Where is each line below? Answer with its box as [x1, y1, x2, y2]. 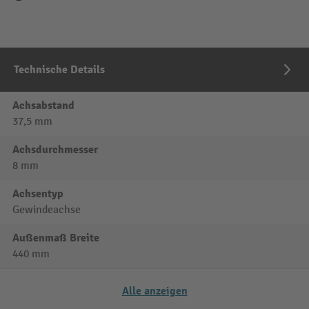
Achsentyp [12, 187, 63, 201]
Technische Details [14, 63, 105, 77]
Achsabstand [12, 99, 74, 113]
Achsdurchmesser [12, 143, 98, 157]
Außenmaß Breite [12, 231, 99, 246]
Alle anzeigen [121, 284, 188, 299]
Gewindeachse [12, 203, 81, 217]
